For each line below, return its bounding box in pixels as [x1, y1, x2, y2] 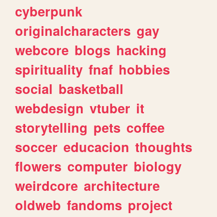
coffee [126, 118, 165, 137]
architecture [84, 176, 160, 195]
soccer [15, 137, 58, 156]
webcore [15, 40, 69, 59]
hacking [116, 40, 167, 59]
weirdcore [15, 176, 78, 195]
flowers [15, 156, 62, 175]
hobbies [119, 60, 170, 78]
